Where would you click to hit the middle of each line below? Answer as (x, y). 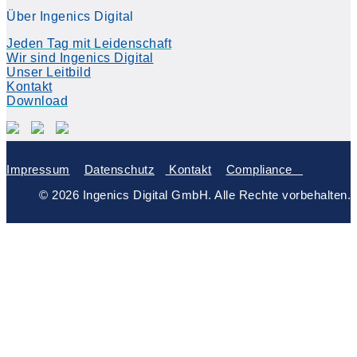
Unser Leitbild (49, 72)
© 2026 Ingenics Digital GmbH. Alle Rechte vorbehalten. (195, 195)
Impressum (38, 169)
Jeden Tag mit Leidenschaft (89, 43)
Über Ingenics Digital (70, 16)
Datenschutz (119, 169)
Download (37, 101)
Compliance (264, 169)
